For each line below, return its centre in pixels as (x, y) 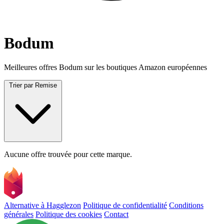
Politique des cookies (69, 214)
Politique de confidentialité (125, 205)
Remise (46, 85)
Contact (116, 214)
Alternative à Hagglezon (42, 205)
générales (19, 214)
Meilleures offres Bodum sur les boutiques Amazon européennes (105, 67)
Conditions (186, 205)
